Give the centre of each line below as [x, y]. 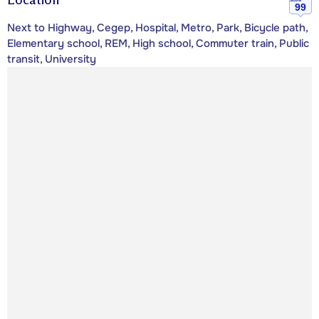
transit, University [52, 59]
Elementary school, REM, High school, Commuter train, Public [158, 44]
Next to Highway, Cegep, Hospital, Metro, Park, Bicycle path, [157, 28]
